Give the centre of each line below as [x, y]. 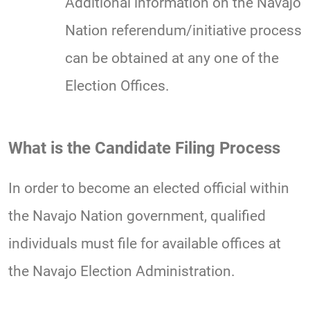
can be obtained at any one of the [172, 58]
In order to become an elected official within [149, 189]
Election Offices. [117, 86]
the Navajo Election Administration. [122, 272]
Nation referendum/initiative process [183, 31]
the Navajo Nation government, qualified [137, 216]
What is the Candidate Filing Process [144, 148]
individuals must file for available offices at [145, 244]
